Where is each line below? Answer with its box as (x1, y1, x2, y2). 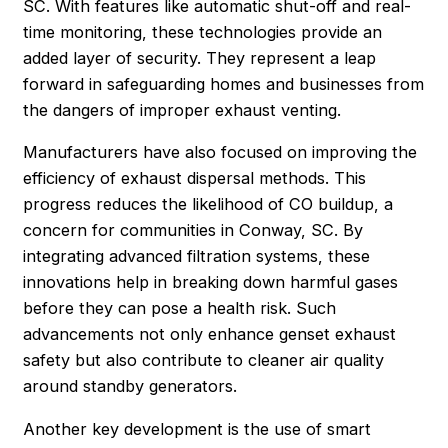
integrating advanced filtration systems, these (23, 246, 371, 267)
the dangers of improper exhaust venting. (23, 99, 342, 120)
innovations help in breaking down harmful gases (23, 272, 399, 293)
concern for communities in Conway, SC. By (23, 220, 364, 241)
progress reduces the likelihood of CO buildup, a (23, 194, 394, 215)
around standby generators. (23, 376, 238, 397)
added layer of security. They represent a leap (23, 47, 377, 68)
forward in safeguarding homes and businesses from (23, 73, 425, 94)
